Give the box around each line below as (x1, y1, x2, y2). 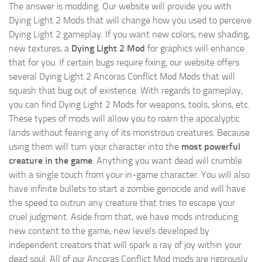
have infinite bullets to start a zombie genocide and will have (9, 183, 246, 195)
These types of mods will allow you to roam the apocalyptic (9, 113, 240, 125)
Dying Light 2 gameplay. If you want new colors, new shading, (9, 29, 250, 40)
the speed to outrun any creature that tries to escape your (9, 197, 235, 209)
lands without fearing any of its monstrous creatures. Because (9, 127, 250, 139)
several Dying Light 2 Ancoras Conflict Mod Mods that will (9, 71, 235, 82)
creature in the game (9, 155, 92, 167)
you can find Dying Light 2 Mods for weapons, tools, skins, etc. (9, 99, 250, 111)
